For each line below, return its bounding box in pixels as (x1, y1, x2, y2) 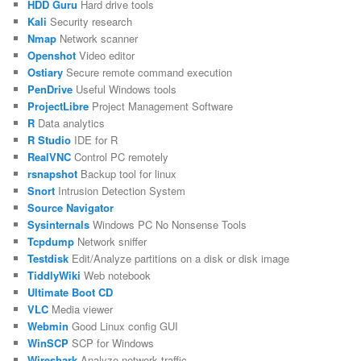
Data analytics (35, 114, 106, 131)
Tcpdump (27, 233, 75, 249)
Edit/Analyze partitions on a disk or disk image (68, 250, 290, 266)
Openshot (27, 47, 77, 63)
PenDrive (27, 81, 73, 97)
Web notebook (81, 267, 151, 283)
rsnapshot (27, 165, 78, 181)
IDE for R (71, 131, 118, 147)
